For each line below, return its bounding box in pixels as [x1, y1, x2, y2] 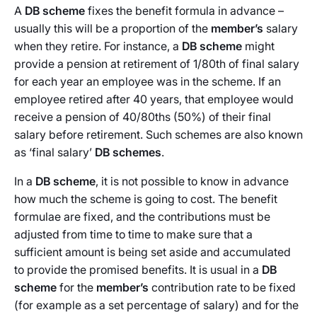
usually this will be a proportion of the [14, 21, 211, 35]
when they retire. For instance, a [14, 39, 182, 53]
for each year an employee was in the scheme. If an [14, 74, 281, 88]
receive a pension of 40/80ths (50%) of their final [14, 110, 271, 124]
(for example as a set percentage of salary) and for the [14, 298, 299, 312]
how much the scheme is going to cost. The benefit [14, 192, 277, 206]
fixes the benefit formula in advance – [88, 4, 284, 18]
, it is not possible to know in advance [96, 174, 289, 188]
